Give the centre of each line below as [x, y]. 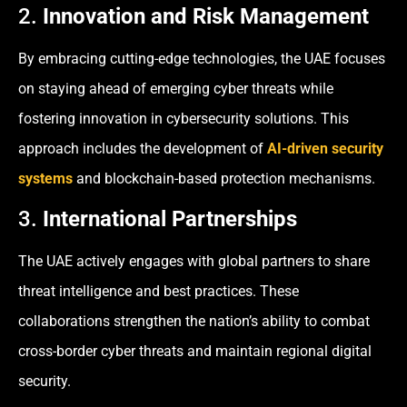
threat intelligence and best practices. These [159, 292]
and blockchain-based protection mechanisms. [224, 178]
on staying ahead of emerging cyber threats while [176, 88]
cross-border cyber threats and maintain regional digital [195, 352]
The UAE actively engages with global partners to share [194, 262]
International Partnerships [170, 219]
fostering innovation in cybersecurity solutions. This [184, 118]
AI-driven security [325, 148]
